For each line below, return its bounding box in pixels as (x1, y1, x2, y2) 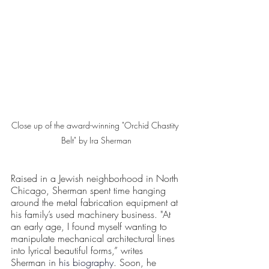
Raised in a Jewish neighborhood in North (11, 171, 181, 185)
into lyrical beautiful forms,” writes (11, 243, 146, 257)
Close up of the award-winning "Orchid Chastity (11, 119, 181, 131)
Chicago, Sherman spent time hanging (11, 183, 169, 197)
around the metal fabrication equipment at (11, 195, 181, 209)
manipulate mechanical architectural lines (11, 231, 178, 245)
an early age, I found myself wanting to (11, 219, 170, 233)
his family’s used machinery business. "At (11, 207, 174, 221)
